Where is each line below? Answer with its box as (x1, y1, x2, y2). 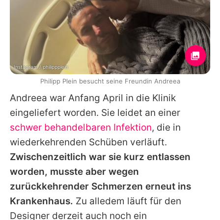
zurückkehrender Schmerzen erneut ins (10, 180, 191, 192)
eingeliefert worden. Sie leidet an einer (10, 107, 180, 118)
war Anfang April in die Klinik (47, 92, 176, 104)
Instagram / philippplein (14, 63, 68, 70)
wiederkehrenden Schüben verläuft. (10, 136, 167, 148)
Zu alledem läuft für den (73, 195, 181, 207)
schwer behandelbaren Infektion (10, 121, 152, 133)
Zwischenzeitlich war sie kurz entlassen (10, 151, 191, 163)
